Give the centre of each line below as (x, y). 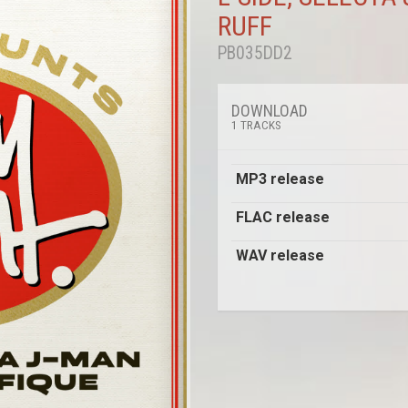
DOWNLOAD (271, 111)
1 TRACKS (256, 125)
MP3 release (280, 179)
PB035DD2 (255, 53)
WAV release (280, 255)
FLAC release (283, 217)
